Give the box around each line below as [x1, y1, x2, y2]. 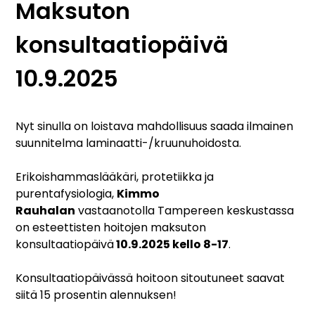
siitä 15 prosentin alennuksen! [15, 287, 177, 304]
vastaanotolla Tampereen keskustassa [75, 202, 295, 219]
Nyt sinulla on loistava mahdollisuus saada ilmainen [15, 118, 294, 135]
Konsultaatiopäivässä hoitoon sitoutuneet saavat [15, 270, 285, 287]
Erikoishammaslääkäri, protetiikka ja [15, 169, 214, 186]
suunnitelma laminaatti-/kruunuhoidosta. [15, 135, 242, 152]
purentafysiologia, [15, 186, 117, 202]
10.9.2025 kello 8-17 [114, 236, 229, 253]
